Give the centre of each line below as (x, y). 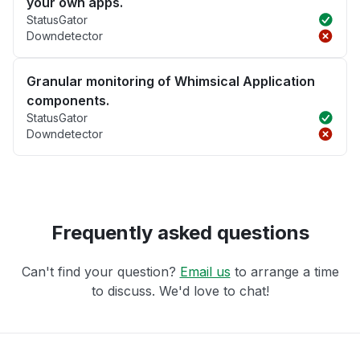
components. (68, 101)
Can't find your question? (100, 272)
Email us (205, 272)
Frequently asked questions (180, 233)
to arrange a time (284, 272)
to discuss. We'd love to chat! (180, 291)
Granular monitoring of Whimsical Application (171, 82)
